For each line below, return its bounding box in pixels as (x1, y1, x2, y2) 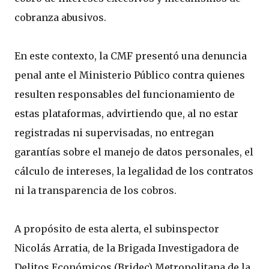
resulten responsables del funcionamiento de (14, 88, 235, 100)
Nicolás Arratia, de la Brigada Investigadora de (14, 242, 239, 254)
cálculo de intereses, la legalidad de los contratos (14, 165, 253, 177)
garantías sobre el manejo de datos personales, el (14, 146, 253, 158)
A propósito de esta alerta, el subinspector (14, 223, 219, 235)
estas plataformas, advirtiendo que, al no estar (14, 107, 238, 119)
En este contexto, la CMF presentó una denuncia (14, 50, 247, 62)
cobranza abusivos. (14, 11, 106, 23)
